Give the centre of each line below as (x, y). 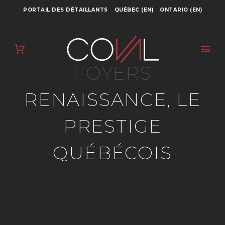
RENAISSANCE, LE (113, 99)
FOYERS (113, 73)
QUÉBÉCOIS (113, 153)
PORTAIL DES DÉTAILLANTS (66, 10)
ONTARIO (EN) (181, 10)
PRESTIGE (113, 126)
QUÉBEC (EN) (134, 10)
